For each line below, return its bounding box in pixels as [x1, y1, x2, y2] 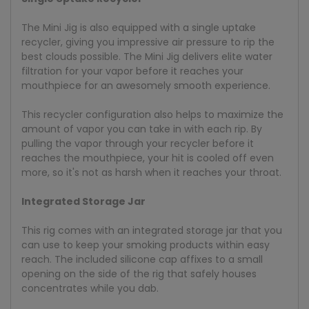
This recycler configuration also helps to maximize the [21, 108, 283, 122]
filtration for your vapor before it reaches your [21, 64, 243, 79]
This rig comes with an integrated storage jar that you [21, 223, 282, 238]
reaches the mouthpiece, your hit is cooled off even [21, 151, 274, 166]
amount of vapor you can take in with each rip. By [21, 122, 262, 137]
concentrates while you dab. [21, 281, 159, 296]
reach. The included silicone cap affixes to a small [21, 252, 263, 267]
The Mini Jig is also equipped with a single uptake [21, 21, 256, 35]
